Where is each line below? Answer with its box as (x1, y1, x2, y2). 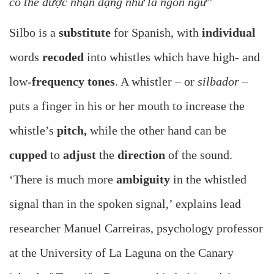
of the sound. (165, 148, 232, 162)
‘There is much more (9, 172, 116, 187)
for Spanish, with (111, 26, 202, 40)
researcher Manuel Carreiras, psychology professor (9, 221, 263, 235)
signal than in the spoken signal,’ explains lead (9, 197, 241, 211)
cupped (9, 148, 50, 162)
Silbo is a (9, 26, 59, 40)
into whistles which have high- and (84, 50, 260, 64)
